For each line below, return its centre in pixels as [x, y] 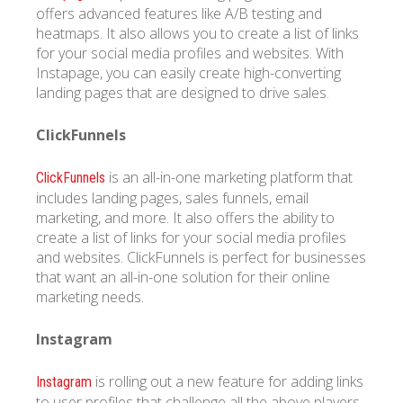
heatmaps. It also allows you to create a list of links [197, 33]
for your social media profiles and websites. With [190, 53]
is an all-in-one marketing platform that [229, 177]
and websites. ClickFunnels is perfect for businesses [201, 257]
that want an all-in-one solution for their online [183, 277]
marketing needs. [90, 296]
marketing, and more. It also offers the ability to [185, 217]
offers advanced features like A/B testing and [179, 13]
